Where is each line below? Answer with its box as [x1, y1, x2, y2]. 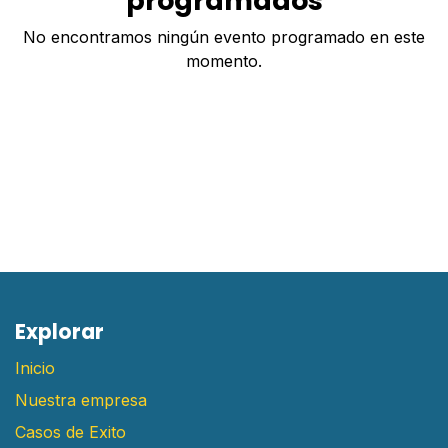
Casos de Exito [15, 422, 126, 443]
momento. [186, 51, 262, 72]
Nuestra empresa [15, 390, 147, 411]
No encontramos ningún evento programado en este [23, 27, 425, 48]
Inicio [15, 358, 55, 379]
